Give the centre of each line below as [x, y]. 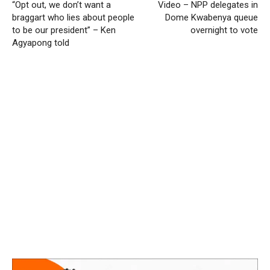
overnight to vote [224, 30]
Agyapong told [41, 43]
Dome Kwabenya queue [212, 18]
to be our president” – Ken [64, 30]
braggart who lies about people [73, 18]
